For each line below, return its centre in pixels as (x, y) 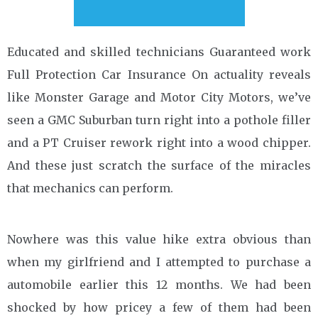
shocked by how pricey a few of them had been (159, 307)
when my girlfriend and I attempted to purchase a (159, 262)
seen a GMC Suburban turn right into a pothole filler (159, 120)
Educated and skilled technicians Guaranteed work (159, 51)
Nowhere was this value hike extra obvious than (159, 239)
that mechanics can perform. (90, 188)
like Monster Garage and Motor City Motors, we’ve (159, 97)
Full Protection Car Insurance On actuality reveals (159, 74)
